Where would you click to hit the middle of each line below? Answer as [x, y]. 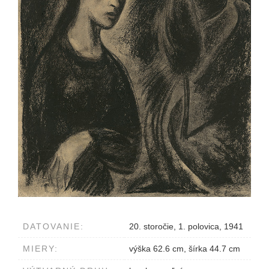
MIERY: [41, 249]
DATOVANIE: [53, 227]
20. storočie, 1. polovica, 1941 [186, 227]
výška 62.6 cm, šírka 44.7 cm [185, 249]
